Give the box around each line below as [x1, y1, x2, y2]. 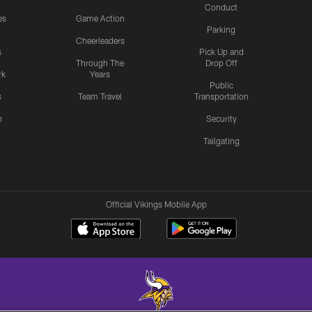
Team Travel [78, 91, 123, 101]
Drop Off [205, 57, 237, 68]
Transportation [194, 91, 249, 101]
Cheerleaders [75, 35, 125, 45]
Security [205, 113, 237, 123]
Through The [76, 57, 125, 68]
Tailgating [203, 135, 240, 146]
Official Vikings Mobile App [105, 198, 207, 209]
